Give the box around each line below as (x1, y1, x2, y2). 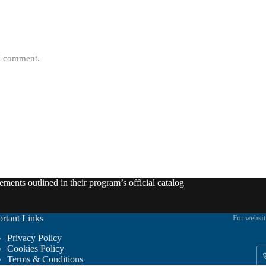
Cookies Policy (7, 243, 64, 254)
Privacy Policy (7, 232, 62, 243)
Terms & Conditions (7, 254, 83, 264)
